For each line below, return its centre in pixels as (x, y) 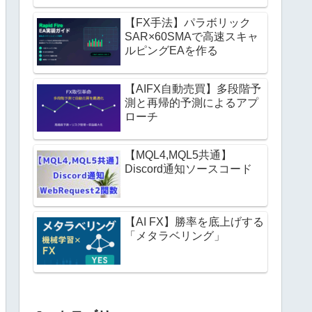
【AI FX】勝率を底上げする (194, 221)
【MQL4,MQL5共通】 (178, 155)
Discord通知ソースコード (188, 169)
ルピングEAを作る (171, 50)
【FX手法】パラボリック (188, 22)
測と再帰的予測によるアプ (192, 103)
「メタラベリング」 (175, 235)
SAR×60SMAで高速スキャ (192, 36)
